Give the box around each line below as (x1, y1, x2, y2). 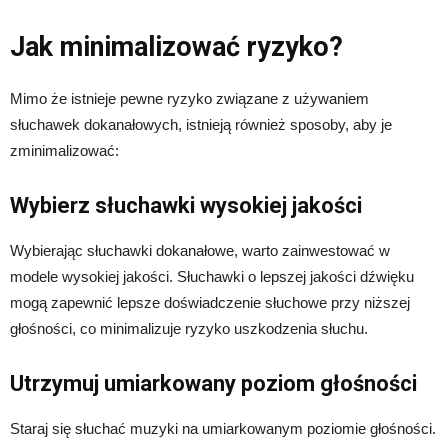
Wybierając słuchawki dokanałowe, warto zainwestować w (10, 241, 390, 259)
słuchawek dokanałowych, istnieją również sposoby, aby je (10, 115, 392, 133)
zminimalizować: (10, 141, 119, 159)
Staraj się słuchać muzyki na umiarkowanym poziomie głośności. (10, 419, 436, 437)
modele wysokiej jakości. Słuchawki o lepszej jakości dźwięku (10, 267, 414, 285)
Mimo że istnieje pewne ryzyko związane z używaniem (10, 89, 369, 107)
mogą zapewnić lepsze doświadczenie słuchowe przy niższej (10, 293, 410, 311)
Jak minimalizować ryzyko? (10, 30, 343, 63)
